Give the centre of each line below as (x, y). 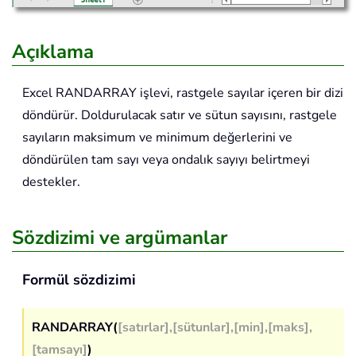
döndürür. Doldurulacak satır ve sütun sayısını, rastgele (180, 116)
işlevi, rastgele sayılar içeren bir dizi (240, 93)
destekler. (51, 182)
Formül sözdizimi (79, 280)
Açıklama (53, 52)
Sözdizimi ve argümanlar (120, 238)
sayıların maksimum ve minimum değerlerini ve (157, 138)
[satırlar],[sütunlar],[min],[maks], (215, 328)
